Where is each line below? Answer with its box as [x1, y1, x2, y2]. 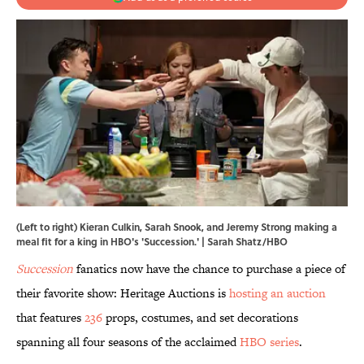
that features [16, 309, 84, 327]
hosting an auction [229, 284, 326, 302]
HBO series [240, 333, 299, 351]
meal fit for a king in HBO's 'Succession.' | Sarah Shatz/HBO [16, 234, 288, 249]
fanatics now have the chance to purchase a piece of [73, 260, 345, 278]
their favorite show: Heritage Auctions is [16, 284, 229, 302]
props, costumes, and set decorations [102, 309, 298, 327]
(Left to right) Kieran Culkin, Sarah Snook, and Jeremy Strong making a [16, 219, 337, 235]
